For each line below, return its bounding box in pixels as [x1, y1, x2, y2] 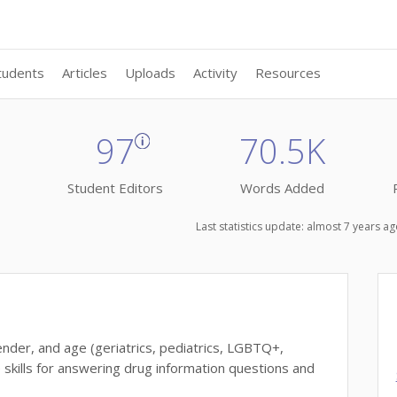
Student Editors [66, 179, 163, 198]
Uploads [125, 64, 176, 82]
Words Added [240, 179, 324, 198]
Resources [255, 64, 322, 82]
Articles [62, 64, 108, 82]
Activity [193, 64, 238, 82]
